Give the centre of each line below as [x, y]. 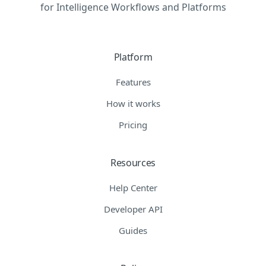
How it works [133, 103]
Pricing [133, 124]
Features [133, 82]
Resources [133, 162]
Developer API [133, 209]
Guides [133, 230]
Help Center [133, 187]
